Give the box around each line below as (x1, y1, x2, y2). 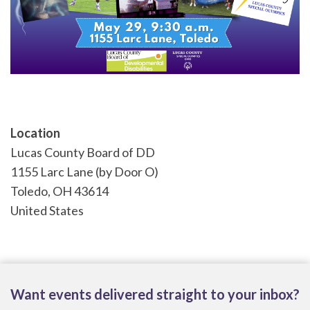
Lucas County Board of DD (10, 145, 155, 161)
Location (10, 125, 60, 141)
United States (10, 203, 84, 219)
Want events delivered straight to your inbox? (10, 286, 300, 303)
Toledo (10, 183, 48, 199)
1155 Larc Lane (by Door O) (10, 164, 158, 180)
